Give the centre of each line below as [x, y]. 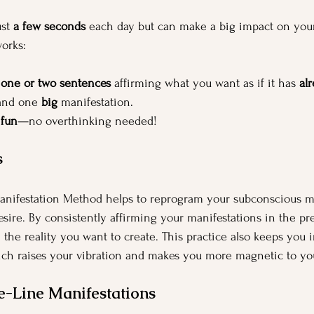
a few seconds [49, 26]
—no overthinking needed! [87, 121]
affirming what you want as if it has [205, 83]
